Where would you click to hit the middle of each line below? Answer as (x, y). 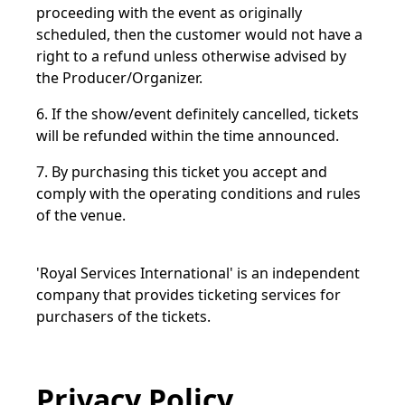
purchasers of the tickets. (123, 316)
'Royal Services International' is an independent (198, 273)
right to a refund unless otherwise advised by (191, 56)
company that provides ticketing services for (188, 295)
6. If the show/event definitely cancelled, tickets (198, 114)
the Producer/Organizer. (119, 78)
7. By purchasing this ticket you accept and (182, 172)
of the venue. (81, 215)
